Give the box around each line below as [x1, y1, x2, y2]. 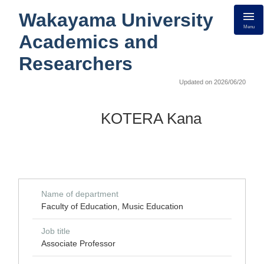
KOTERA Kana [101, 110, 202, 127]
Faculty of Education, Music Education [41, 202, 183, 211]
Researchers [19, 53, 133, 74]
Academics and [19, 31, 159, 52]
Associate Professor [41, 239, 115, 248]
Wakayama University [19, 9, 213, 31]
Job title [41, 226, 70, 236]
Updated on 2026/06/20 [179, 78, 246, 85]
